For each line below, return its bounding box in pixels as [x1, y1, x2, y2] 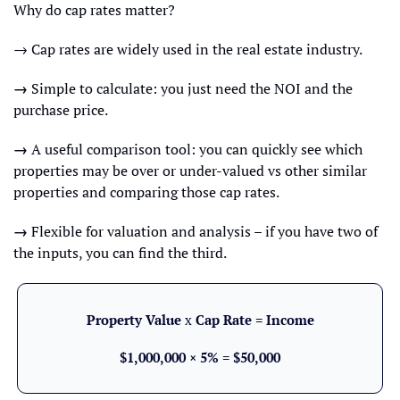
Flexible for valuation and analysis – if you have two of [31, 221, 378, 241]
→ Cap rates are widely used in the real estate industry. [13, 39, 362, 59]
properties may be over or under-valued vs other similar [13, 161, 367, 180]
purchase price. [13, 100, 108, 120]
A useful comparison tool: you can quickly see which [31, 139, 362, 159]
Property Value [86, 311, 185, 329]
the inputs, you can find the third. [13, 243, 227, 262]
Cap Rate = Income [191, 311, 314, 329]
